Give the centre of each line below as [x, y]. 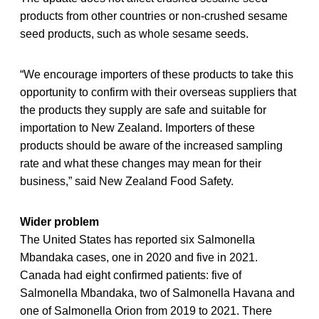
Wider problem [59, 221]
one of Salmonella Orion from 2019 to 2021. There [146, 310]
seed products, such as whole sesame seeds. [134, 33]
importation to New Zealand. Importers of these [137, 127]
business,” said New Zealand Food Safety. [127, 181]
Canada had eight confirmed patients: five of [131, 275]
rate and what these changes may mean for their [141, 163]
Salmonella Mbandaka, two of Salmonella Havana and [157, 293]
